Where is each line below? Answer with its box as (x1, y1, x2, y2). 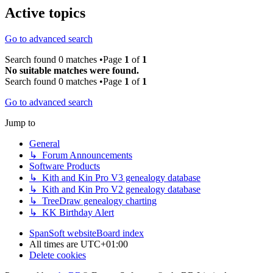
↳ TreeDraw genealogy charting (29, 196, 157, 207)
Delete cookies (29, 250, 86, 261)
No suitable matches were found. (5, 65, 139, 76)
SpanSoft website (29, 228, 96, 239)
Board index (96, 228, 144, 239)
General (29, 138, 60, 149)
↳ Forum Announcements (29, 150, 132, 161)
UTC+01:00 (80, 239, 128, 250)
